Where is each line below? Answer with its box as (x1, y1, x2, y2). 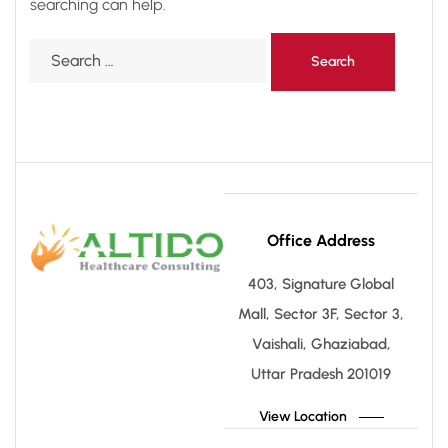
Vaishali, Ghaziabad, (251, 334, 391, 353)
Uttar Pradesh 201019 (251, 364, 391, 383)
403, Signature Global (248, 274, 394, 293)
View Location (258, 407, 347, 425)
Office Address (267, 230, 375, 250)
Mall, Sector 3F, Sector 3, (238, 304, 404, 323)
